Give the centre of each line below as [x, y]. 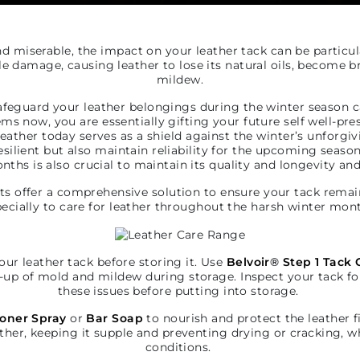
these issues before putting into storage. [178, 291]
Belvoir [248, 262]
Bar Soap [115, 319]
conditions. [178, 348]
